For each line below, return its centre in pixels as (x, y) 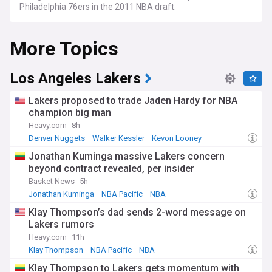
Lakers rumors (61, 224)
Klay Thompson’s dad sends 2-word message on (137, 212)
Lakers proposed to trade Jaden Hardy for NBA (133, 100)
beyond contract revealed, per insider (111, 168)
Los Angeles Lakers (75, 79)
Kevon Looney (177, 138)
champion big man (70, 113)
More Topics (64, 49)
